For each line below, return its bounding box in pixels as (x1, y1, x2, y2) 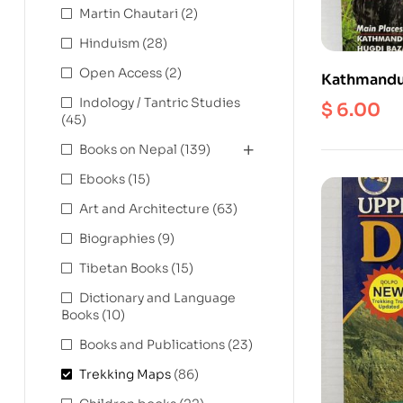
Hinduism (79, 35, 139, 51)
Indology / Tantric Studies (79, 94, 240, 111)
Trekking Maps (79, 366, 171, 382)
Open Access (79, 65, 162, 81)
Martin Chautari (79, 5, 178, 22)
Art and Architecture (79, 201, 210, 217)
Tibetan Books (79, 260, 168, 276)
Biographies (79, 230, 155, 246)
